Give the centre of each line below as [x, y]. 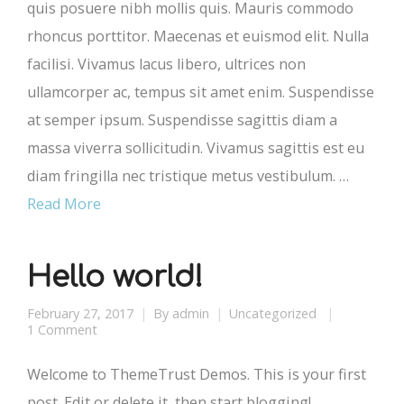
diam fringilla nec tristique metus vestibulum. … [188, 176]
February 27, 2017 [80, 314]
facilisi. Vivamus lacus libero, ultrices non [166, 64]
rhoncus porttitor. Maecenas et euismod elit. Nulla [198, 37]
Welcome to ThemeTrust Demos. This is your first [197, 375]
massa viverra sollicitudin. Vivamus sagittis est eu [196, 148]
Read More [64, 204]
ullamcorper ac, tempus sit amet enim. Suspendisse [201, 92]
